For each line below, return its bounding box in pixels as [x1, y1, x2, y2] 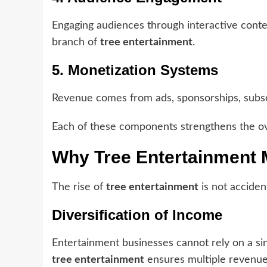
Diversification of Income [52, 207, 222, 223]
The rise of [52, 182, 106, 193]
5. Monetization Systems [52, 62, 218, 79]
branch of [52, 37, 100, 48]
